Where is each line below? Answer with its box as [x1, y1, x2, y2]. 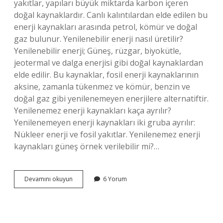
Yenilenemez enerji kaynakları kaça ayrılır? [14, 105, 171, 116]
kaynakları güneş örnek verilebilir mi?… [14, 141, 159, 152]
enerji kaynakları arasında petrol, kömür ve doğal [14, 21, 197, 32]
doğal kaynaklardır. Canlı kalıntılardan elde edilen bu [14, 9, 208, 20]
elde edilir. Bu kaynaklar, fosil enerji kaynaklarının [14, 69, 199, 80]
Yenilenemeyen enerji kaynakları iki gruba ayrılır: [14, 117, 195, 128]
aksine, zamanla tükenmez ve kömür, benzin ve [14, 81, 190, 92]
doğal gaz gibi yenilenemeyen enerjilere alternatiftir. [14, 93, 209, 104]
